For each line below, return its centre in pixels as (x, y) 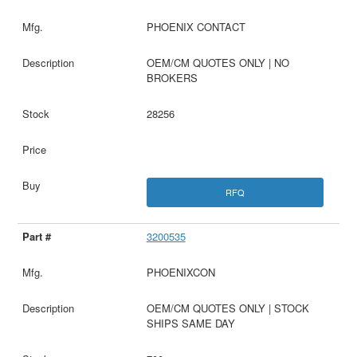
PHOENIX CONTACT (196, 26)
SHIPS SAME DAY (190, 323)
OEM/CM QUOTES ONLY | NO (218, 62)
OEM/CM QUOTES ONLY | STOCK (228, 308)
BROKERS (172, 77)
